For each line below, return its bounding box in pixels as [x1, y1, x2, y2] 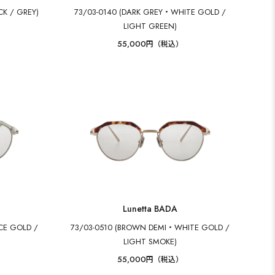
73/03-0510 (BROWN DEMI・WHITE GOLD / [71, 222, 230, 233]
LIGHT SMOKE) [123, 236, 177, 247]
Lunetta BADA [123, 203, 178, 215]
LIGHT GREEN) [123, 20, 177, 32]
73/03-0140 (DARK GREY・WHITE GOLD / [74, 6, 227, 18]
